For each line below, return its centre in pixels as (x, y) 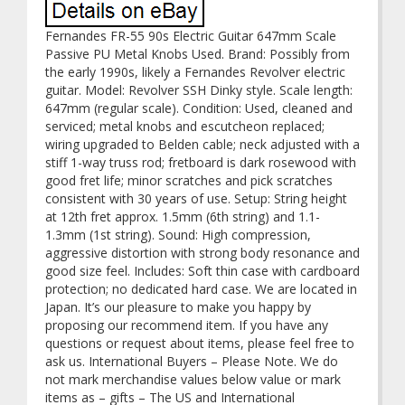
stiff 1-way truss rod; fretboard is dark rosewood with (201, 162)
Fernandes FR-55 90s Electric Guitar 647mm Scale (191, 36)
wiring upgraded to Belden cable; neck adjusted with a (202, 144)
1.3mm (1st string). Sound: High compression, (178, 235)
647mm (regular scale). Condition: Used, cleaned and (199, 108)
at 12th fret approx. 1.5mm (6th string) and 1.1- (183, 217)
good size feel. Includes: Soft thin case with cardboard (202, 271)
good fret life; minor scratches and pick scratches (189, 180)
